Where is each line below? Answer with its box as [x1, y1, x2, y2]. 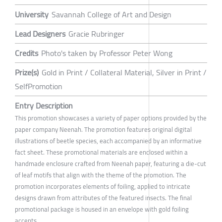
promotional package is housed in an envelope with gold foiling [15, 203, 189, 215]
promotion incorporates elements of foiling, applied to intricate [15, 180, 190, 192]
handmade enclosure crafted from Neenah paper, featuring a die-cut [15, 157, 206, 169]
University [15, 6, 49, 22]
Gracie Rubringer [68, 26, 124, 41]
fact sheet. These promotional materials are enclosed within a [15, 146, 188, 158]
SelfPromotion [15, 78, 62, 94]
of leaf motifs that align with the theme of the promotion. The [15, 168, 186, 181]
